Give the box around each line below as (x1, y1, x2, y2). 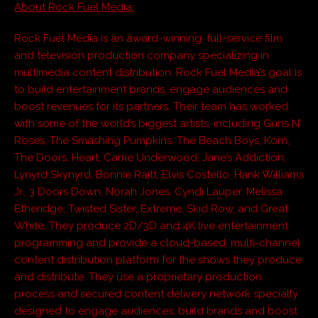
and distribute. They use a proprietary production (14, 270, 262, 283)
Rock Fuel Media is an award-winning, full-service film (14, 31, 283, 45)
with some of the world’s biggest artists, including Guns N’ (14, 116, 301, 130)
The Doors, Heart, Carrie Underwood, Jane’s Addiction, (14, 150, 286, 164)
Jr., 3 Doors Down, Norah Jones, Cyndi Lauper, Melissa (14, 185, 283, 198)
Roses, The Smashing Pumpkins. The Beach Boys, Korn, (14, 133, 290, 147)
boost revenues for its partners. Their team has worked (14, 99, 288, 113)
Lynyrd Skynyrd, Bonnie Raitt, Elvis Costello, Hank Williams (14, 168, 304, 181)
